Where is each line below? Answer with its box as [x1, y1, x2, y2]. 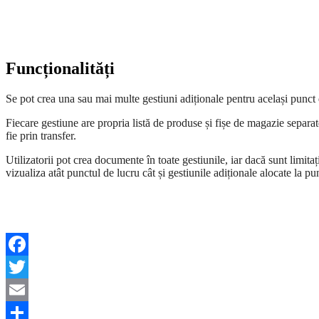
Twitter [6, 283, 38, 296]
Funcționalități [6, 59, 115, 78]
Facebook [6, 261, 50, 273]
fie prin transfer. [6, 130, 76, 142]
